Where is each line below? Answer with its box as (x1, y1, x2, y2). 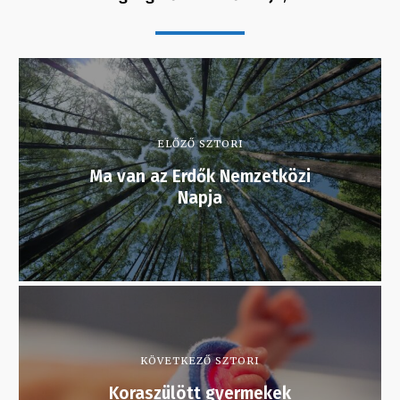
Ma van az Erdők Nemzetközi (89, 165, 311, 187)
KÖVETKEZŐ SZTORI (140, 354, 260, 367)
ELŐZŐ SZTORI (156, 137, 244, 150)
